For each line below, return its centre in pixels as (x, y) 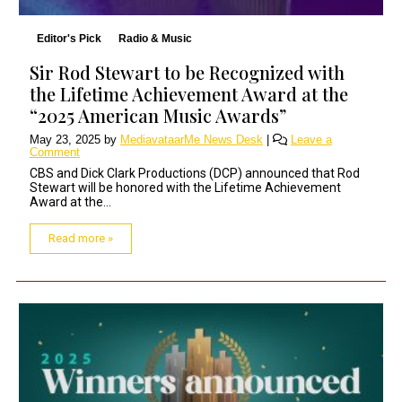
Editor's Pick (69, 38)
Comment (55, 152)
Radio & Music (156, 38)
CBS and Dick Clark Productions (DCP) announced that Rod (195, 173)
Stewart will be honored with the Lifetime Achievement (185, 187)
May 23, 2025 (65, 139)
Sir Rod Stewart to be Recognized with (187, 72)
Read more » (81, 238)
